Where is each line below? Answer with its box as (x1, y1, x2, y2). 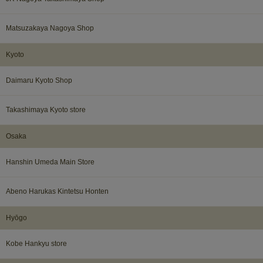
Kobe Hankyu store (6, 239, 67, 248)
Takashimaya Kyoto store (6, 105, 86, 114)
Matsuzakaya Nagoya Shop (6, 23, 94, 32)
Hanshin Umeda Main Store (6, 157, 95, 166)
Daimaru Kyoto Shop (6, 76, 72, 85)
